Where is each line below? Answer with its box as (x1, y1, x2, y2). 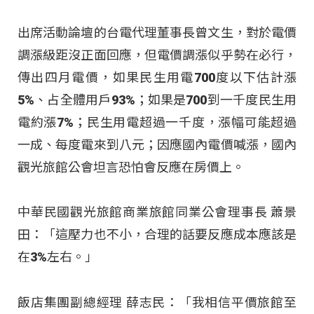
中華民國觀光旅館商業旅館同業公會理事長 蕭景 (18, 205, 296, 220)
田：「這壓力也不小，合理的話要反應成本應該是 (18, 227, 296, 243)
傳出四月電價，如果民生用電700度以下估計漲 (18, 70, 296, 86)
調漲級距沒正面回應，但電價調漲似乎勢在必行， (18, 48, 296, 63)
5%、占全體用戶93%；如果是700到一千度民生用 (18, 93, 296, 108)
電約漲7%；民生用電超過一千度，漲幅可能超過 (18, 115, 296, 130)
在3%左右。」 (18, 250, 97, 265)
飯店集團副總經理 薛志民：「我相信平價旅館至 (18, 294, 296, 310)
